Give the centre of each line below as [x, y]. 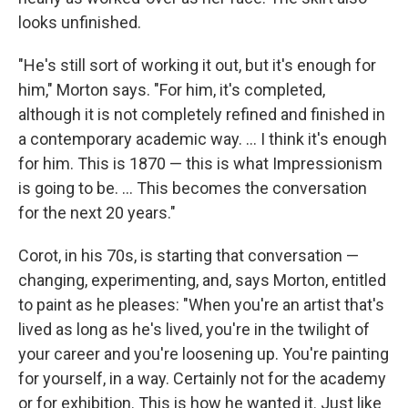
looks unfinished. [80, 22]
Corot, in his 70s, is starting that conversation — [189, 255]
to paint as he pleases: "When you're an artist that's [201, 304]
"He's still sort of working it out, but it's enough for [197, 65]
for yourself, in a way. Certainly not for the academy [202, 378]
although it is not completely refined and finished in [202, 114]
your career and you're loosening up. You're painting [204, 353]
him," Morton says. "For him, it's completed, [172, 89]
